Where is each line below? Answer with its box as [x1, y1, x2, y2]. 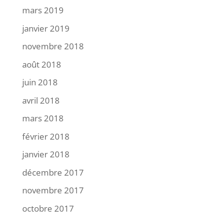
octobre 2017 [22, 202, 74, 214]
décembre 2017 [22, 166, 84, 178]
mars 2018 [22, 112, 64, 124]
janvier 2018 [22, 148, 70, 160]
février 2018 [22, 130, 70, 142]
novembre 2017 [22, 184, 84, 196]
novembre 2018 [22, 40, 84, 52]
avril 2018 [22, 94, 60, 106]
